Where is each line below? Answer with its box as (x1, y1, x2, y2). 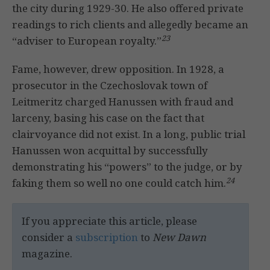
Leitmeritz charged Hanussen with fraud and (12, 95, 233, 109)
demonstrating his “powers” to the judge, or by (12, 160, 242, 174)
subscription (75, 230, 138, 245)
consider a (22, 230, 75, 245)
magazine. (22, 246, 72, 261)
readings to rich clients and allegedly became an (12, 17, 248, 32)
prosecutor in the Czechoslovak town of (12, 78, 207, 93)
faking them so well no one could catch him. (12, 176, 226, 190)
